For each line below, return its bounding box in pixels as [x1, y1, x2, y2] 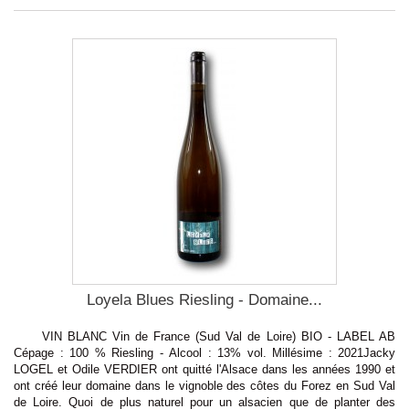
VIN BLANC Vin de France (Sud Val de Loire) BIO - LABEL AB [14, 329, 395, 343]
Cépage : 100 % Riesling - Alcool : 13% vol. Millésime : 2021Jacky [14, 345, 395, 360]
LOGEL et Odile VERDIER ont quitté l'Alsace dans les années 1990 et [14, 362, 395, 376]
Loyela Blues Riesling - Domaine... [87, 290, 322, 309]
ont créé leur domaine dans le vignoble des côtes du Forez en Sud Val [14, 378, 395, 393]
